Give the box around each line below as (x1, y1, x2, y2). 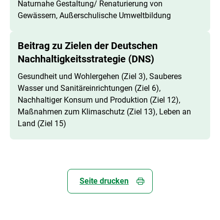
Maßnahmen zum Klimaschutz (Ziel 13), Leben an (18, 107, 191, 116)
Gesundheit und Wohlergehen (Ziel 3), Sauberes (18, 71, 182, 81)
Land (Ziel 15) (18, 118, 66, 128)
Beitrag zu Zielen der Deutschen (18, 39, 158, 52)
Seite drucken (80, 176, 129, 186)
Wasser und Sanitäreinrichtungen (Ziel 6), (18, 83, 161, 93)
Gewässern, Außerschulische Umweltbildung (18, 10, 171, 20)
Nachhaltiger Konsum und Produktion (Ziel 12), (18, 95, 180, 105)
